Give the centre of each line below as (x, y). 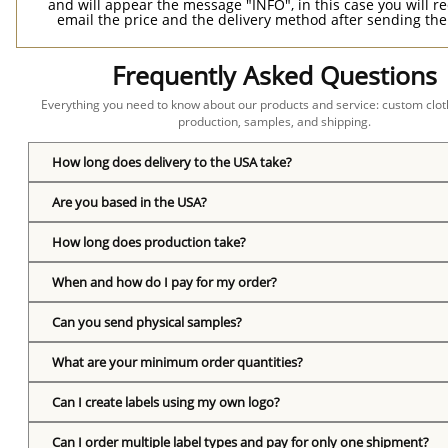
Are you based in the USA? (130, 202)
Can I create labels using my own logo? (166, 402)
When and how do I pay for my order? (165, 282)
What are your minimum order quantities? (178, 362)
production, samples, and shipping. (275, 121)
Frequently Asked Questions (275, 75)
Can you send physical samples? (147, 322)
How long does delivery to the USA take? (172, 162)
